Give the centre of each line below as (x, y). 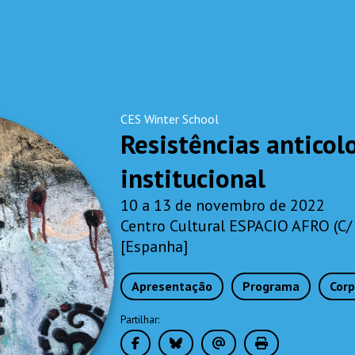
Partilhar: (140, 319)
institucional (193, 178)
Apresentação (172, 286)
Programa (271, 286)
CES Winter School (170, 119)
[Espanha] (155, 246)
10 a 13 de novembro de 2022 (223, 205)
